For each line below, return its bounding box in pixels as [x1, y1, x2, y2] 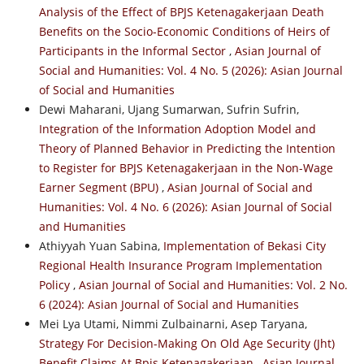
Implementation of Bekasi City [162, 237, 326, 253]
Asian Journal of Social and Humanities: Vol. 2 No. [78, 276, 348, 292]
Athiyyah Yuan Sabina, [38, 237, 163, 253]
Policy [38, 276, 73, 292]
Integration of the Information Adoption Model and [38, 120, 316, 136]
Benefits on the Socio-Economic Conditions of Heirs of [38, 23, 330, 39]
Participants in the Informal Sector [38, 42, 229, 58]
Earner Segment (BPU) [38, 179, 162, 195]
